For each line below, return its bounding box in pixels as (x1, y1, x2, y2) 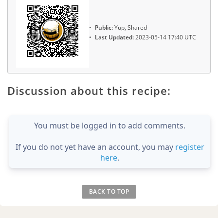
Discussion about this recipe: (7, 83, 171, 98)
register (175, 141, 204, 152)
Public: (95, 23, 113, 32)
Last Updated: (95, 33, 134, 42)
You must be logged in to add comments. (34, 120, 185, 131)
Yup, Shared (113, 23, 147, 32)
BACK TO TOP (89, 187, 129, 196)
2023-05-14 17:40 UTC (134, 33, 196, 42)
